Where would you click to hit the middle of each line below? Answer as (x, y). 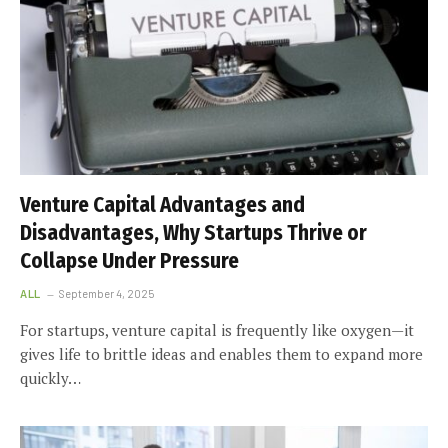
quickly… (50, 377)
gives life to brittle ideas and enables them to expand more (221, 353)
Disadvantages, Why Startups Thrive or (193, 232)
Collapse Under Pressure (129, 260)
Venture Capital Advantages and (162, 204)
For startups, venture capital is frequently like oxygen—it (217, 329)
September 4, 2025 (106, 293)
